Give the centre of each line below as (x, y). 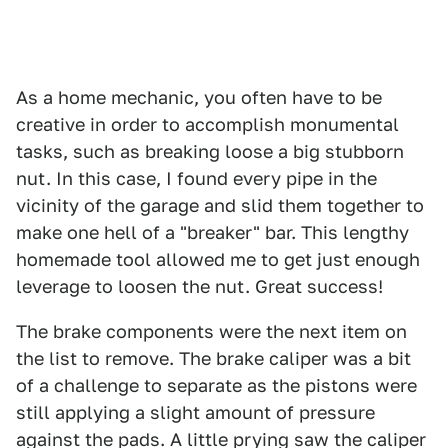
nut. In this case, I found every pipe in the (196, 178)
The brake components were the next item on (211, 331)
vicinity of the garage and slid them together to (220, 205)
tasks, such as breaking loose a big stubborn (210, 151)
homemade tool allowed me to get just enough (218, 259)
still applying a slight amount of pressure (195, 412)
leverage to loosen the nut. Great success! (199, 286)
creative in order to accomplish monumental (207, 124)
